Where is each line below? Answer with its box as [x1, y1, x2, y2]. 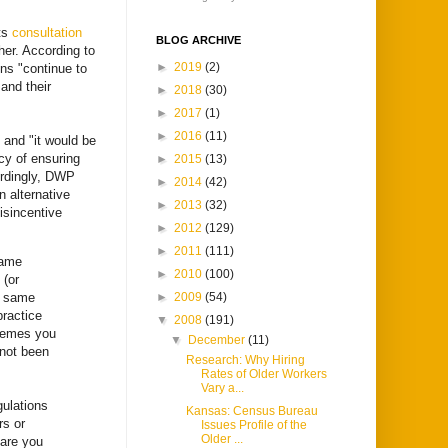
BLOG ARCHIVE [156, 34, 241, 47]
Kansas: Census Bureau [185, 404, 318, 419]
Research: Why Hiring [185, 353, 305, 368]
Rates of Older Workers [200, 367, 327, 382]
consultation [12, 24, 82, 40]
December [188, 333, 249, 348]
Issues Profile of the [200, 418, 307, 433]
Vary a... [200, 381, 244, 396]
